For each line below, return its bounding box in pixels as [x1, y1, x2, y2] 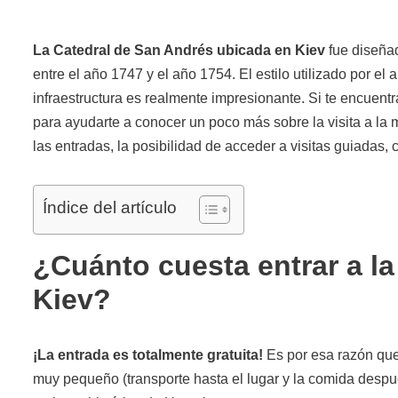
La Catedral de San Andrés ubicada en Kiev [33, 42, 325, 58]
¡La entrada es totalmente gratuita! [33, 346, 263, 362]
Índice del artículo [43, 197, 177, 217]
